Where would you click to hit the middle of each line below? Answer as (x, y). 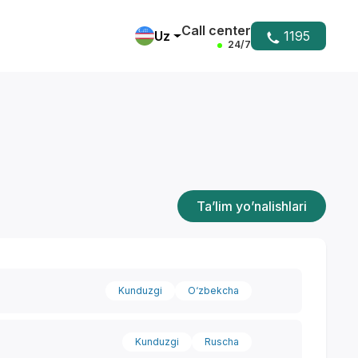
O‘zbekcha (213, 290)
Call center (216, 30)
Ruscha (221, 342)
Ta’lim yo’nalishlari (251, 206)
